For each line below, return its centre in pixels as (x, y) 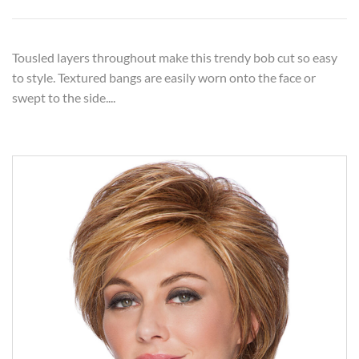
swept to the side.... (64, 98)
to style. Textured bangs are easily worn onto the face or (164, 78)
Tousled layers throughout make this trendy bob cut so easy (175, 58)
